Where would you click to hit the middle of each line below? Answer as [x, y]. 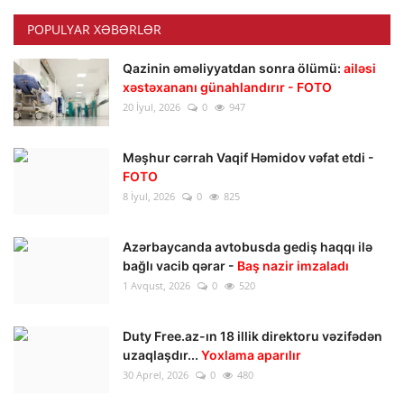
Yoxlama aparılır [251, 355]
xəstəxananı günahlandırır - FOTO [227, 87]
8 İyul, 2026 [149, 197]
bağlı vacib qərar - [180, 266]
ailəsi [360, 69]
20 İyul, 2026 [151, 107]
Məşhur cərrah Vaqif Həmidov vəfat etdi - [248, 158]
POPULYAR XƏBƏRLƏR [94, 30]
